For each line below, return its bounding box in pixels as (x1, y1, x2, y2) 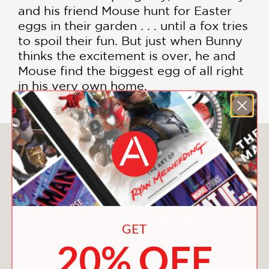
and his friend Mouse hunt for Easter (18, 4, 232, 18)
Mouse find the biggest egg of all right (18, 64, 244, 78)
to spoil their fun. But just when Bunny (18, 34, 243, 48)
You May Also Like (70, 137, 199, 154)
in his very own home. (18, 79, 147, 93)
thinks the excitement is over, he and (18, 49, 235, 63)
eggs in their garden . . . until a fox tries (18, 19, 248, 33)
